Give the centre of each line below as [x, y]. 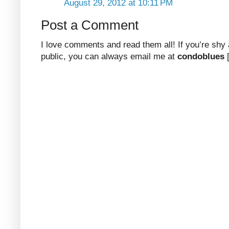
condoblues [201, 56]
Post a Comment [90, 25]
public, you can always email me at [109, 56]
